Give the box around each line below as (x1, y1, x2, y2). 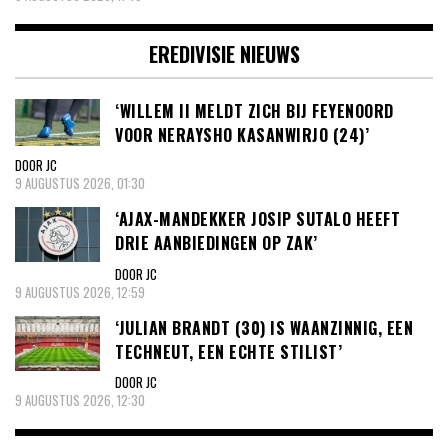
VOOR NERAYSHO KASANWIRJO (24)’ (115, 122, 369, 147)
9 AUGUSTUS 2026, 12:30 (15, 390, 145, 411)
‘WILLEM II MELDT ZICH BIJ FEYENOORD (115, 98, 394, 123)
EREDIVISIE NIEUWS (148, 38, 300, 69)
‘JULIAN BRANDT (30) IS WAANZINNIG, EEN (115, 315, 413, 340)
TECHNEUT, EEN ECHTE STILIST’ (115, 339, 342, 364)
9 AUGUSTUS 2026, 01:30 (15, 173, 145, 194)
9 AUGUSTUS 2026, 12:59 (15, 281, 145, 302)
